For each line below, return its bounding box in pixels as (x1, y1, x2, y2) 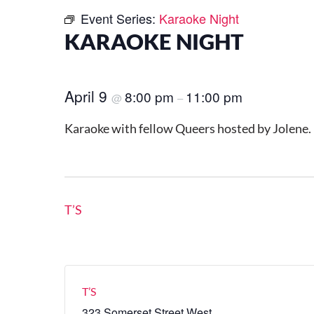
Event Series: (81, 9, 159, 28)
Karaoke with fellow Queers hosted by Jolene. (64, 120, 311, 136)
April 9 (64, 85, 111, 107)
